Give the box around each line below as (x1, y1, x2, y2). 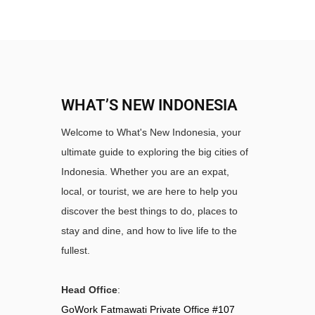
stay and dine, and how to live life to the (61, 224, 237, 236)
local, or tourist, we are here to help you (61, 185, 238, 197)
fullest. (61, 244, 90, 256)
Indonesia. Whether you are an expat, (61, 165, 229, 177)
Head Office (61, 283, 117, 295)
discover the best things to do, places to (61, 205, 238, 217)
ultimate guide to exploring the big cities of (61, 146, 248, 157)
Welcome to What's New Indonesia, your (61, 126, 241, 138)
